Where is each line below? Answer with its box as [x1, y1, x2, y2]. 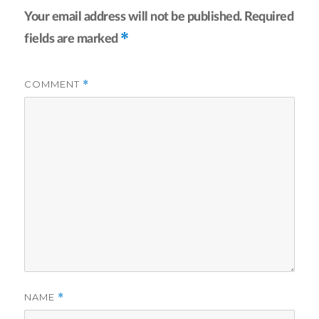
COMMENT [24, 78, 83, 90]
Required [244, 10, 294, 23]
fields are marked [24, 32, 121, 46]
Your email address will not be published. [24, 10, 242, 23]
